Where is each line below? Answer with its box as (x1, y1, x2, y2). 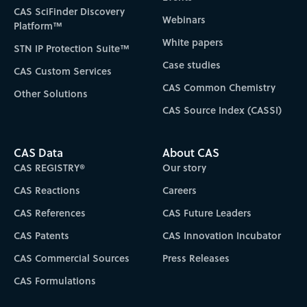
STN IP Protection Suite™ (13, 41, 130, 56)
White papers (162, 35, 224, 50)
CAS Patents (13, 228, 69, 243)
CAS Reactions (13, 182, 80, 197)
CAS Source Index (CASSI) (162, 103, 282, 118)
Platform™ (13, 19, 62, 34)
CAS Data (13, 144, 63, 160)
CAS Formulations (13, 273, 96, 288)
